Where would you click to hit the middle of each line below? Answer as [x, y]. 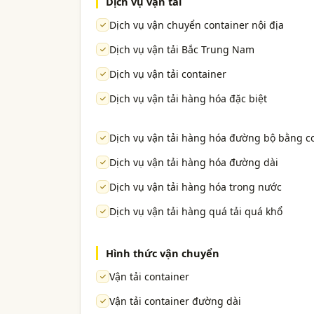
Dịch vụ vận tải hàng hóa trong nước [196, 187]
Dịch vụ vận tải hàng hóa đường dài [194, 163]
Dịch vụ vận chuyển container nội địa [197, 25]
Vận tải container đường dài [175, 301]
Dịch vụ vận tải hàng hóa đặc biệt [188, 99]
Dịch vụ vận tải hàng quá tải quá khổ [196, 212]
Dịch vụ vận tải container [168, 74]
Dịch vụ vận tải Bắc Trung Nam [182, 50]
